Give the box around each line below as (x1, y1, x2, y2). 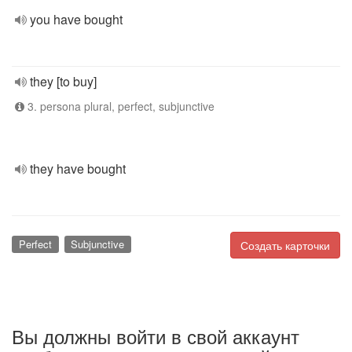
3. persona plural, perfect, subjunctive (24, 98, 214, 114)
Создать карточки (240, 237, 330, 253)
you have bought (30, 10, 123, 28)
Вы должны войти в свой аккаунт (12, 321, 299, 350)
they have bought (30, 159, 126, 178)
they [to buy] (30, 72, 97, 90)
